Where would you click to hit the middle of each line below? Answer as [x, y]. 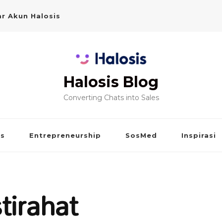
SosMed [141, 136]
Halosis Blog [111, 82]
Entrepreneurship [65, 136]
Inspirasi [199, 136]
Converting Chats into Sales [111, 98]
